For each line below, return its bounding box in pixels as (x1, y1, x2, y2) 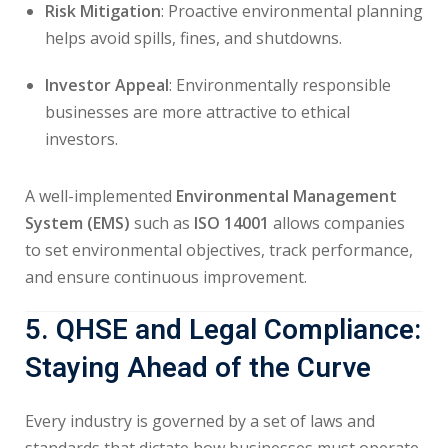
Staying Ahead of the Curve (25, 348, 371, 389)
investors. (45, 128, 118, 150)
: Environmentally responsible (169, 74, 391, 96)
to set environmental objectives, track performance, (25, 239, 413, 261)
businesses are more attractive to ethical (45, 101, 350, 123)
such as (130, 212, 194, 234)
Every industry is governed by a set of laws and (25, 410, 375, 432)
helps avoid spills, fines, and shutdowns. (45, 27, 342, 49)
